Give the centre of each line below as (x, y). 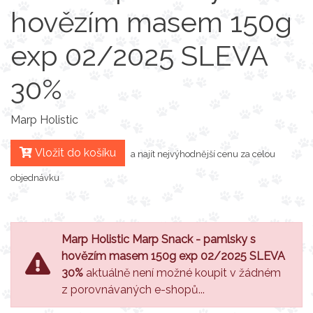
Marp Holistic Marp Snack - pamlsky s (159, 239)
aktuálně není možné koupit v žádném (182, 272)
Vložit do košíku (74, 152)
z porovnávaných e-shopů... (133, 289)
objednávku (35, 177)
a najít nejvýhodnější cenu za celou (203, 154)
